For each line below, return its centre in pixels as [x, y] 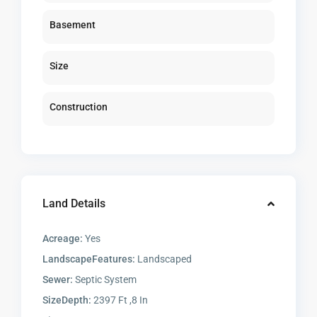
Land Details [74, 203]
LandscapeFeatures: [89, 259]
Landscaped [164, 259]
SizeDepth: [67, 300]
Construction [79, 106]
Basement [73, 24]
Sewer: [58, 279]
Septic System [105, 279]
